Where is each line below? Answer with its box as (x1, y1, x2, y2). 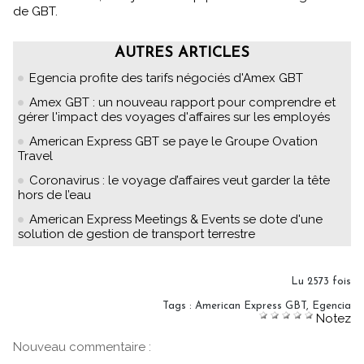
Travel (18, 148, 53, 163)
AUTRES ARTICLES (115, 45, 249, 61)
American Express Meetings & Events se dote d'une (29, 211, 323, 227)
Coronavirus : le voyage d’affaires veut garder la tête (29, 172, 330, 188)
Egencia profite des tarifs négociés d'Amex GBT (29, 70, 303, 85)
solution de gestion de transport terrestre (18, 226, 255, 241)
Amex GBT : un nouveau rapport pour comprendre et (29, 94, 336, 110)
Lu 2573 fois (291, 275, 351, 287)
